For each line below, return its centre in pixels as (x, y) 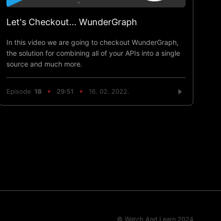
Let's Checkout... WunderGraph (72, 22)
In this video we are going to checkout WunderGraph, (93, 42)
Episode (21, 92)
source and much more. (45, 64)
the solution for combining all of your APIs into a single (93, 53)
